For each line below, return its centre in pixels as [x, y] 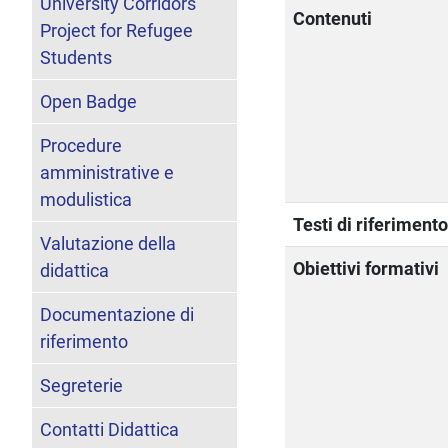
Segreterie [81, 385]
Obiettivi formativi [366, 268]
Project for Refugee [116, 30]
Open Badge [88, 101]
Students [76, 57]
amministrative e [107, 172]
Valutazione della [108, 243]
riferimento [84, 341]
